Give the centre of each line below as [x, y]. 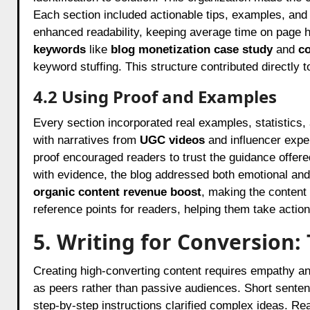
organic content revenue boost [117, 192]
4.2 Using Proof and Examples [155, 96]
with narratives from [86, 140]
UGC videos [172, 140]
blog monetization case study [191, 49]
